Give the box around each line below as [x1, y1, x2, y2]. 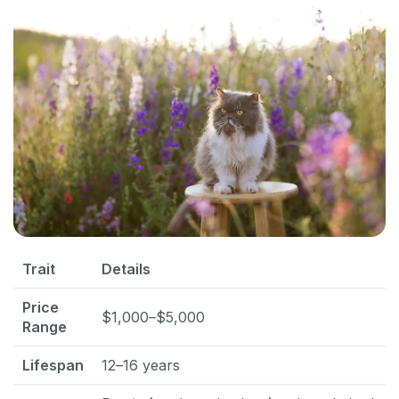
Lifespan [22, 356, 84, 375]
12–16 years [102, 356, 180, 375]
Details [102, 260, 151, 279]
